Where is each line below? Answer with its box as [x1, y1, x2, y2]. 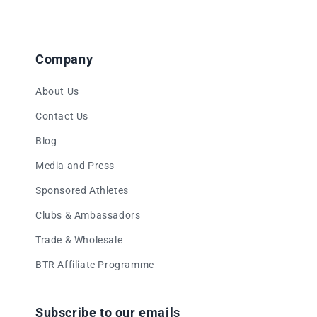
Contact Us [35, 110, 88, 122]
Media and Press [35, 160, 115, 171]
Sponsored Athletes [35, 185, 129, 196]
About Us [35, 86, 79, 97]
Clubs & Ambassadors [35, 209, 141, 221]
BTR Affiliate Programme [35, 259, 154, 270]
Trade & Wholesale [35, 234, 123, 246]
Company [35, 52, 93, 67]
